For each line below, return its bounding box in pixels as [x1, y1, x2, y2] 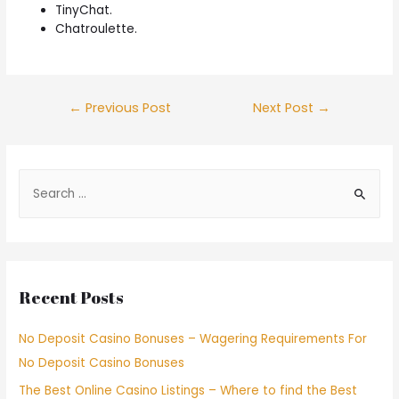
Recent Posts [19, 286, 125, 310]
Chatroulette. [55, 20, 138, 37]
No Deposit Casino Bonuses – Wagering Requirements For [19, 330, 368, 348]
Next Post [253, 99, 318, 118]
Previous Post [81, 99, 171, 118]
